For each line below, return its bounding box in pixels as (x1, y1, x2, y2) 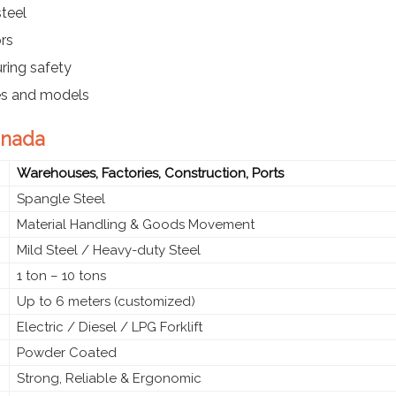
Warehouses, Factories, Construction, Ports (17, 164, 284, 181)
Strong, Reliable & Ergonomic (17, 369, 202, 386)
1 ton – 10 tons (17, 267, 106, 284)
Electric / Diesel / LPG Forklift (17, 318, 202, 335)
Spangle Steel (17, 190, 105, 207)
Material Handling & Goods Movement (17, 216, 255, 232)
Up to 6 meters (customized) (17, 293, 195, 309)
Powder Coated (17, 344, 117, 361)
